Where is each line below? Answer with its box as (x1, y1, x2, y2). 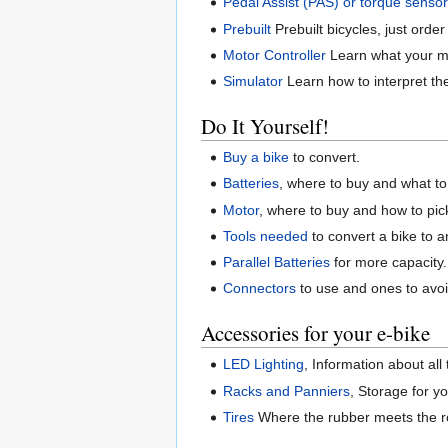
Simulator (223, 73, 284, 90)
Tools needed (223, 227, 309, 244)
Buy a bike (223, 149, 290, 166)
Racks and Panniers (223, 382, 351, 399)
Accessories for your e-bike (201, 319, 430, 348)
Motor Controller (223, 46, 327, 63)
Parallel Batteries (223, 254, 331, 271)
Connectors (223, 280, 297, 297)
